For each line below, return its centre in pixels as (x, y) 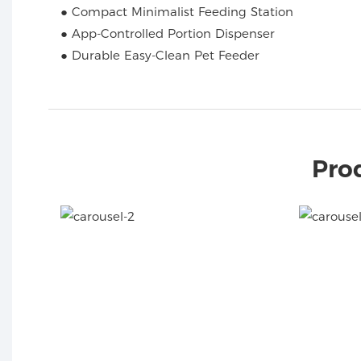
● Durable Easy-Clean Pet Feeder (160, 55)
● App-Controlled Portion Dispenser (168, 33)
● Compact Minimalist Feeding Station (177, 11)
